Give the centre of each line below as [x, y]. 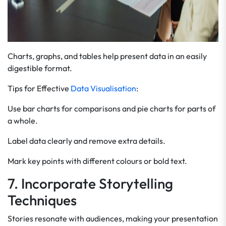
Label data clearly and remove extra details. [87, 141]
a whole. [23, 121]
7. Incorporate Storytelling [90, 183]
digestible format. [40, 68]
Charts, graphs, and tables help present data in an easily [107, 56]
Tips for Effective [39, 88]
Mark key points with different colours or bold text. [97, 161]
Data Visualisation [103, 88]
